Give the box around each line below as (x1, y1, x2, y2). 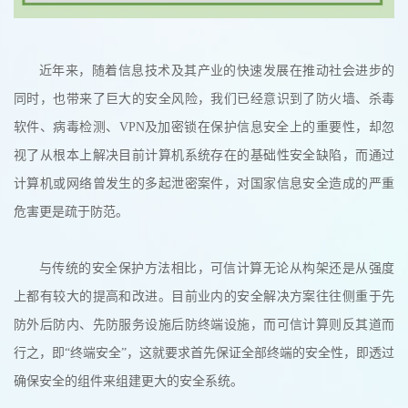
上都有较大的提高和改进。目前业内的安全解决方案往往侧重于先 (14, 290, 394, 304)
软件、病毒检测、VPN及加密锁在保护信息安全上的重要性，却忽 (14, 120, 394, 135)
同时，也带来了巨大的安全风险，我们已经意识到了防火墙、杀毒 (14, 92, 394, 107)
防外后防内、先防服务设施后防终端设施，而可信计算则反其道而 (14, 318, 394, 332)
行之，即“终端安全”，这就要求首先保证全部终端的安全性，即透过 (14, 346, 394, 361)
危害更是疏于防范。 (14, 205, 128, 219)
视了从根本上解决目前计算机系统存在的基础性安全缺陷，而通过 (14, 148, 394, 163)
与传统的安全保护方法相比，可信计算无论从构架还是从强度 (39, 261, 394, 276)
